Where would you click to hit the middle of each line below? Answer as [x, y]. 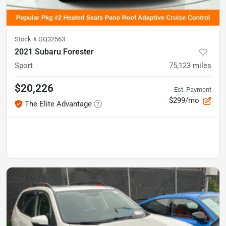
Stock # [26, 39]
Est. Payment [193, 90]
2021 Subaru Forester [54, 51]
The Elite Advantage [58, 104]
